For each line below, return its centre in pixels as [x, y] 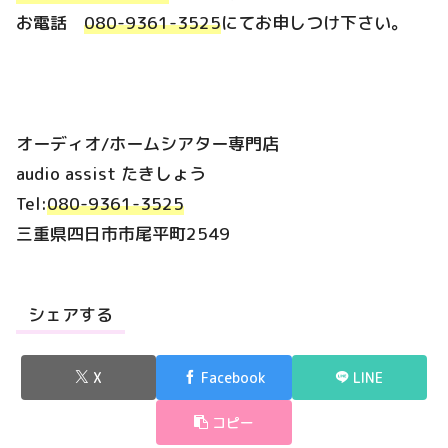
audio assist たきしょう [119, 173]
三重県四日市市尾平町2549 [123, 233]
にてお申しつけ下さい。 [314, 22]
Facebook [233, 377]
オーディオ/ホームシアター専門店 [147, 143]
